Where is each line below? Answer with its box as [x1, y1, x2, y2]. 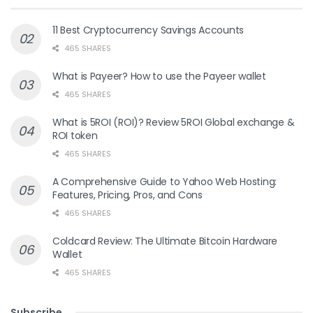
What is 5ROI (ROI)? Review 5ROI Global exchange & [52, 115, 295, 130]
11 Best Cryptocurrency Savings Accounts [52, 23, 245, 38]
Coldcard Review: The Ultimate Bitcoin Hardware [52, 234, 278, 249]
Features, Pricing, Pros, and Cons [52, 188, 203, 203]
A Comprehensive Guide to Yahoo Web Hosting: [52, 175, 277, 189]
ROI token [52, 129, 98, 143]
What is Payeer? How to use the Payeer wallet [52, 69, 266, 84]
